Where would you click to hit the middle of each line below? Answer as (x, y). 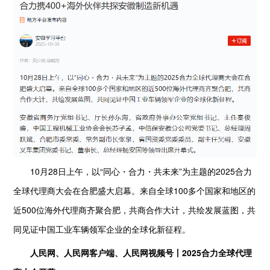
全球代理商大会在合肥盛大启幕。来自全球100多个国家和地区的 (135, 190)
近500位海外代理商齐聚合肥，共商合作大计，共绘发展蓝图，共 (135, 209)
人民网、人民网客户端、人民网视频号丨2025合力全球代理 (141, 252)
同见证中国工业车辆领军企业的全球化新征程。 (102, 229)
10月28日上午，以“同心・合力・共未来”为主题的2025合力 (133, 171)
